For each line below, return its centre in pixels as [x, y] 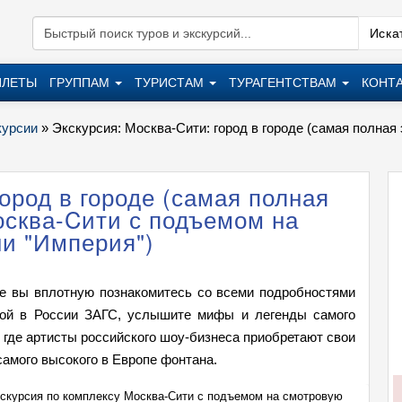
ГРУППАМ [81, 83]
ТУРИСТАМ [171, 83]
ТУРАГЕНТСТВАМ [284, 83]
